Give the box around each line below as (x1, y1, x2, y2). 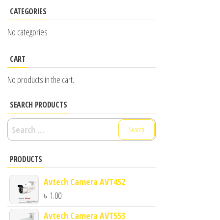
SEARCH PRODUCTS (10, 99, 67, 110)
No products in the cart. (7, 73, 74, 85)
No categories (7, 26, 48, 38)
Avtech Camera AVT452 (44, 175, 125, 188)
